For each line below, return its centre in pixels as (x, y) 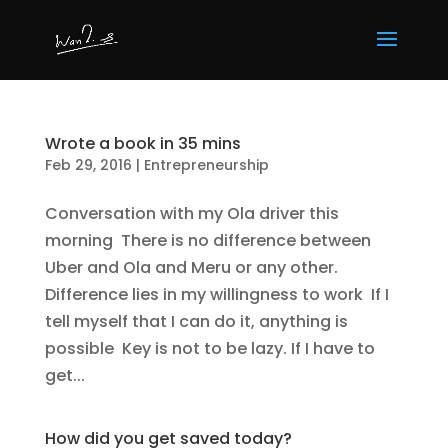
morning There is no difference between (207, 240)
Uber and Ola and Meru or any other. (191, 267)
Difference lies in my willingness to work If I (216, 294)
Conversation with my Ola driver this (191, 213)
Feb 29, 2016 (88, 165)
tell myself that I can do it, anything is (196, 321)
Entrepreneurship (206, 165)
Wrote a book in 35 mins (142, 143)
